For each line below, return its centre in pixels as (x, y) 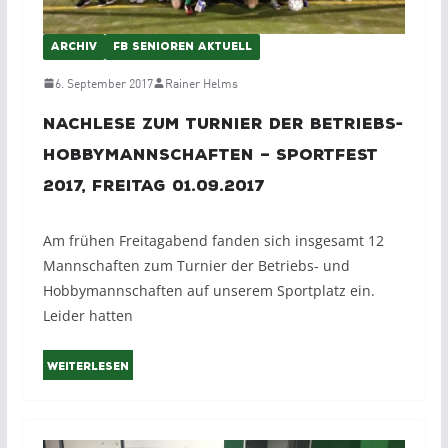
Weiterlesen (87, 367)
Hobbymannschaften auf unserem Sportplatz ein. (208, 291)
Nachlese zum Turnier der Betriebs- (222, 124)
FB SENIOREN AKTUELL (182, 47)
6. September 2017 (103, 83)
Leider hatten (87, 316)
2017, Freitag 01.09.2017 (153, 186)
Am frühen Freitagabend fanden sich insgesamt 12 (213, 241)
